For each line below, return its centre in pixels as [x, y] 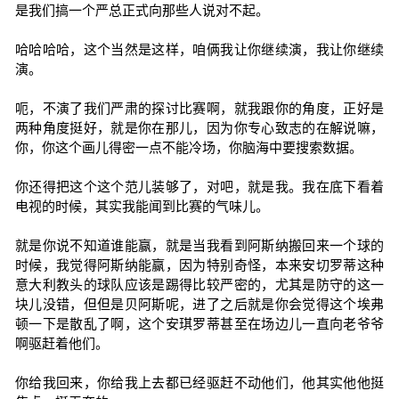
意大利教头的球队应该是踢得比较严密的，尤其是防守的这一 [199, 285]
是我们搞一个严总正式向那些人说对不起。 [142, 10]
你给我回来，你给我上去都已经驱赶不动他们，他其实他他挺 [199, 383]
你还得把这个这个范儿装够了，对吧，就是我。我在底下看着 [199, 187]
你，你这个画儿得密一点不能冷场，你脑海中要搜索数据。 [188, 147]
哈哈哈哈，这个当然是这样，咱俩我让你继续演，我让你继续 [199, 49]
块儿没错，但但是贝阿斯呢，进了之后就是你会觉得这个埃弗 [199, 304]
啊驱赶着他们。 [61, 343]
